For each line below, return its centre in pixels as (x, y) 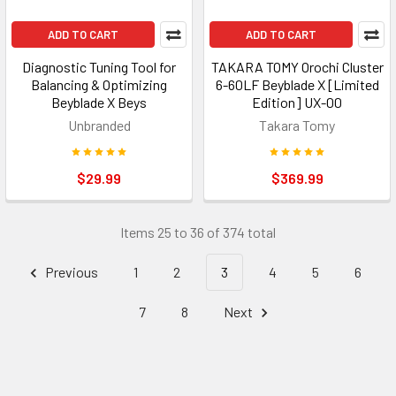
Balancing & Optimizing (99, 84)
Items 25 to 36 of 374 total (198, 232)
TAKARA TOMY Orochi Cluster (297, 67)
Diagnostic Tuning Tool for (99, 67)
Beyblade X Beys (99, 102)
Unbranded (99, 125)
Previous (70, 272)
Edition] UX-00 (297, 102)
